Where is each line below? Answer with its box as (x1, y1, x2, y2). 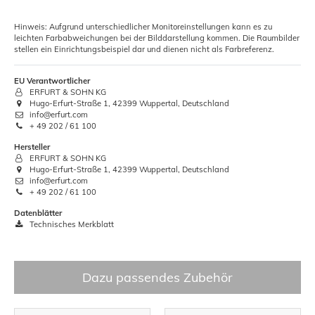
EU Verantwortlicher (14, 75, 90, 86)
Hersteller (14, 141, 50, 152)
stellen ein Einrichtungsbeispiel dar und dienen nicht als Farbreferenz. (14, 44, 274, 54)
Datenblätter (14, 207, 62, 218)
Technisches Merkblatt (27, 219, 115, 229)
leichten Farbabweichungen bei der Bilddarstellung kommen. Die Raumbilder (14, 32, 300, 43)
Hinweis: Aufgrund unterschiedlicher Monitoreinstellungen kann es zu (14, 21, 272, 32)
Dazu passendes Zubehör (82, 269, 233, 285)
